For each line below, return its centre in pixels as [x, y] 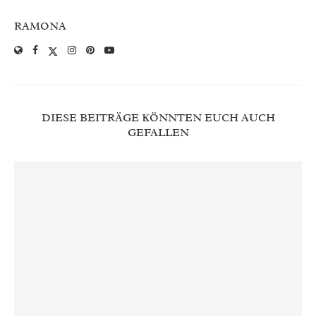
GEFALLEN [158, 133]
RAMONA [40, 26]
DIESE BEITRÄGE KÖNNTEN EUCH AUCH [158, 118]
